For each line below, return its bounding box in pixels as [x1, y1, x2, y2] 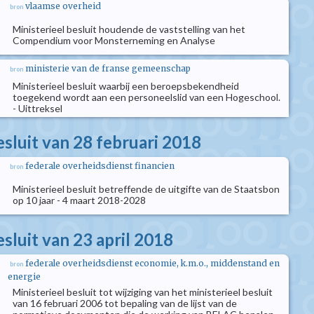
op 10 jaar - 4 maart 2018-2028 [13, 194, 146, 206]
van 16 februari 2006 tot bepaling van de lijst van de [13, 297, 237, 309]
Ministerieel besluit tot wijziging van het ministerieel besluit [13, 286, 273, 298]
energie [8, 271, 41, 282]
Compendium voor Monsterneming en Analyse [13, 34, 215, 46]
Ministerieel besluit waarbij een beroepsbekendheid [13, 80, 239, 92]
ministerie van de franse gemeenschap [25, 63, 191, 74]
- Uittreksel [13, 102, 62, 114]
